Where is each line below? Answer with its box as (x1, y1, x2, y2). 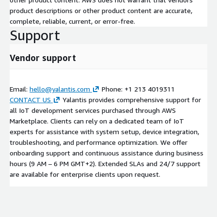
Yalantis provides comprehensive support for (61, 95, 201, 104)
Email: (10, 84, 30, 93)
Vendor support (10, 52, 76, 63)
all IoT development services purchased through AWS (10, 106, 176, 114)
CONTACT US (10, 95, 51, 104)
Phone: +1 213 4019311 (100, 84, 175, 93)
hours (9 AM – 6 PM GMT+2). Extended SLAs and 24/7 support (10, 159, 201, 168)
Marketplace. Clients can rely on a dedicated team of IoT (10, 116, 184, 125)
